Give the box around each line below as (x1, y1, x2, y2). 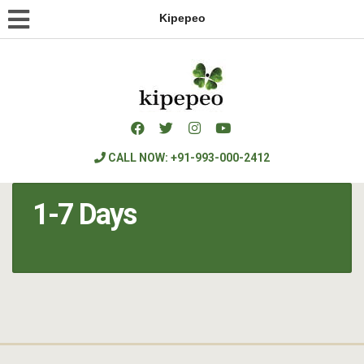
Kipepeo (158, 11, 206, 24)
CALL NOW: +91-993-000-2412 (106, 151, 270, 164)
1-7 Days (32, 197, 136, 232)
